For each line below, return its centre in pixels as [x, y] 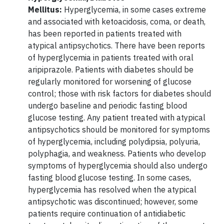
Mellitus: [46, 9]
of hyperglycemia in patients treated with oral [111, 57]
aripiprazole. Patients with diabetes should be [111, 69]
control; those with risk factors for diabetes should [119, 93]
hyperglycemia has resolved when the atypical [112, 189]
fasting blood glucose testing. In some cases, [109, 177]
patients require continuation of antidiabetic [107, 213]
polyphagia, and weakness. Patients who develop [117, 153]
